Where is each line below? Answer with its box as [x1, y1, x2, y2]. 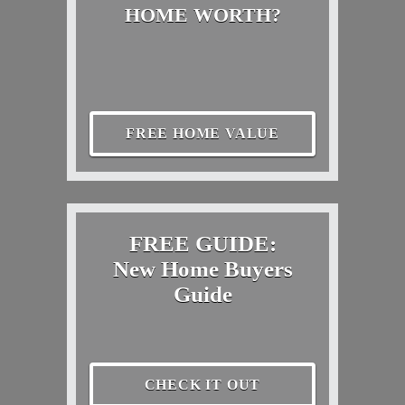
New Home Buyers [112, 256, 293, 281]
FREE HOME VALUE [126, 126, 279, 142]
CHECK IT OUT [144, 377, 261, 393]
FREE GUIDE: [128, 231, 277, 256]
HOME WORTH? [124, 3, 281, 26]
